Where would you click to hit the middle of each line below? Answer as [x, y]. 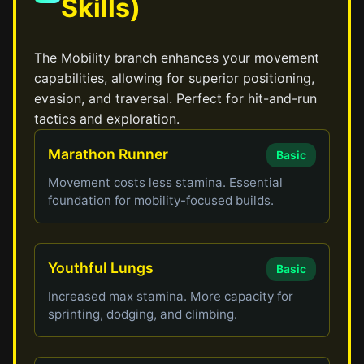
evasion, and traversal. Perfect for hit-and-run [176, 98]
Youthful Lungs [101, 268]
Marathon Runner [108, 154]
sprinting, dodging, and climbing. [143, 314]
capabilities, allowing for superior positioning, [175, 78]
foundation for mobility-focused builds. [161, 200]
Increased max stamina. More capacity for [171, 296]
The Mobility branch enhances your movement [177, 58]
